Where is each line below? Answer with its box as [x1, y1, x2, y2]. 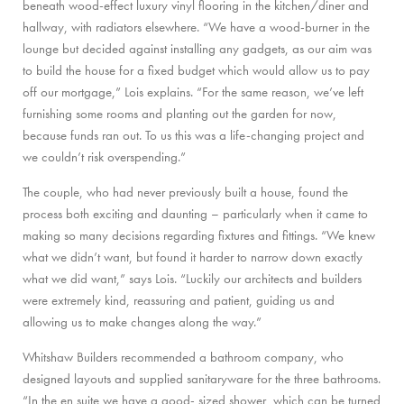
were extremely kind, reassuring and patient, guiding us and [23, 290, 335, 309]
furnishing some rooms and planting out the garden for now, [23, 104, 336, 123]
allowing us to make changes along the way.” [23, 312, 262, 331]
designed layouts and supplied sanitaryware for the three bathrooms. [23, 369, 381, 388]
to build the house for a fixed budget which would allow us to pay [23, 60, 370, 79]
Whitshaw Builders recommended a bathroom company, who [23, 347, 344, 366]
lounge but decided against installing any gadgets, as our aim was [23, 39, 372, 58]
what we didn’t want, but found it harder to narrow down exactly [23, 247, 363, 266]
